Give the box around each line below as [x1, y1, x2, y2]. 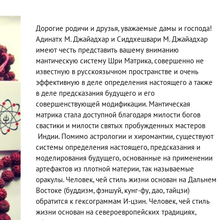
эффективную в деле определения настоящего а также [35, 78, 213, 87]
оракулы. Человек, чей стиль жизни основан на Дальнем [35, 175, 217, 185]
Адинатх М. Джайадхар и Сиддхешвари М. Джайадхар [35, 34, 208, 44]
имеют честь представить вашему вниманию [35, 45, 179, 55]
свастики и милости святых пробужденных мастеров [35, 121, 205, 131]
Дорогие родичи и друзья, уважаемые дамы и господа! [35, 24, 212, 33]
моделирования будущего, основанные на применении [35, 153, 213, 163]
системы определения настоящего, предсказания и [35, 142, 200, 152]
